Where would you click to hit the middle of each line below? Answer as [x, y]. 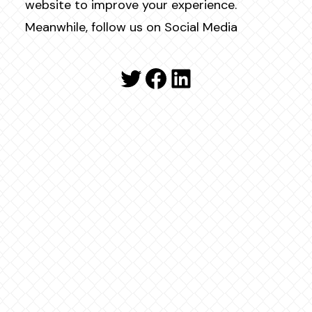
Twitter [163, 78]
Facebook [200, 78]
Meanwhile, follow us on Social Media [131, 27]
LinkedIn [222, 78]
